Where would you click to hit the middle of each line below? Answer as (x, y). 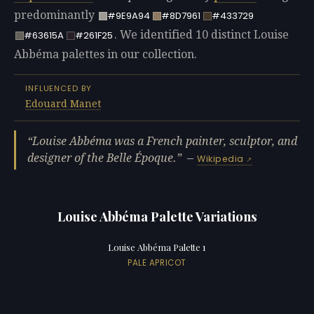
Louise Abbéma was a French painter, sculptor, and (165, 142)
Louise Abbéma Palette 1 (157, 247)
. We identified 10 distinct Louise (201, 35)
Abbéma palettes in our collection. (105, 55)
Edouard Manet (63, 104)
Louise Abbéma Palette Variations (157, 217)
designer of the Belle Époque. (102, 158)
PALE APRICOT (157, 262)
